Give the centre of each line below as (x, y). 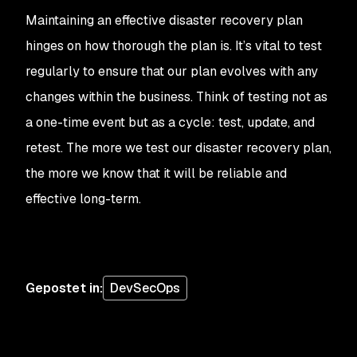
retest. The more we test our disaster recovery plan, (178, 148)
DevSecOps (145, 288)
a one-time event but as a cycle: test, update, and (170, 122)
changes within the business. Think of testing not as (177, 97)
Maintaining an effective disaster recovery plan (164, 20)
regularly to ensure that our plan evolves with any (172, 71)
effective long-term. (83, 199)
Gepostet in (63, 288)
